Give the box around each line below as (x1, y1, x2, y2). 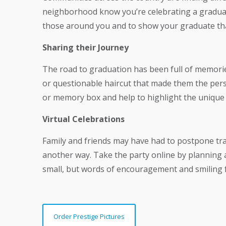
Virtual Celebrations (42, 114, 125, 125)
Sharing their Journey (42, 42, 129, 53)
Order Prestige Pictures (53, 212, 125, 221)
